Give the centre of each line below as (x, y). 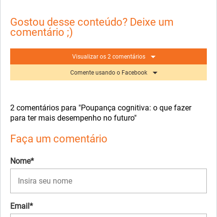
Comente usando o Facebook (108, 72)
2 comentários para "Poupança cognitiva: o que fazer (101, 108)
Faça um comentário (59, 139)
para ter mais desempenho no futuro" (73, 118)
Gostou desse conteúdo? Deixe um (92, 22)
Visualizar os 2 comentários (108, 56)
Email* (22, 206)
